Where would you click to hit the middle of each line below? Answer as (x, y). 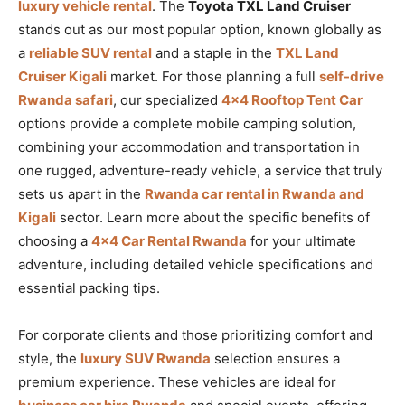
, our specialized (167, 99)
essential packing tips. (89, 287)
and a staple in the (214, 52)
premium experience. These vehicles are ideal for (177, 381)
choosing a (55, 240)
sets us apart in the (81, 193)
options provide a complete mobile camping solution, (187, 123)
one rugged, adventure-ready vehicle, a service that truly (200, 170)
